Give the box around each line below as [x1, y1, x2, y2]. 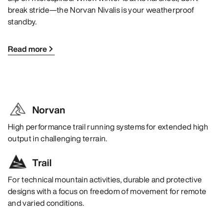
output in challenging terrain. [8, 132, 108, 145]
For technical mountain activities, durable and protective [8, 174, 202, 186]
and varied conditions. [8, 197, 85, 209]
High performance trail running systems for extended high [8, 121, 208, 133]
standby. [8, 16, 37, 28]
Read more [8, 43, 47, 55]
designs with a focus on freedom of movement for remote [8, 185, 207, 197]
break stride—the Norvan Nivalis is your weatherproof [8, 4, 195, 16]
